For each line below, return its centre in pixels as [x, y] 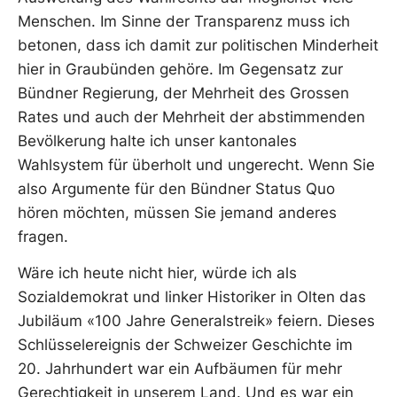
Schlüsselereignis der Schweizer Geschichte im [185, 345]
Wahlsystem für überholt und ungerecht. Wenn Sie [196, 164]
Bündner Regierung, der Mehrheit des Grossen [183, 93]
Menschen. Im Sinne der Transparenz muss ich [184, 21]
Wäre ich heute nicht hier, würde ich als [157, 273]
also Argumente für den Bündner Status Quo [176, 188]
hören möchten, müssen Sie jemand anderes [177, 212]
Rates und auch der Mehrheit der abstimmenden [191, 117]
